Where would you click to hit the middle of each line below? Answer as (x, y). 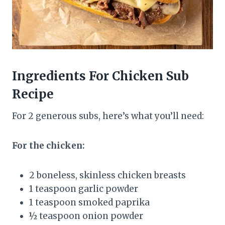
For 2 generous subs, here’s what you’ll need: (108, 116)
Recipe (33, 94)
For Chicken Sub (137, 76)
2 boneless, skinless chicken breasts (107, 176)
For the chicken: (48, 146)
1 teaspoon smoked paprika (89, 203)
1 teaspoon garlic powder (84, 189)
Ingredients (49, 76)
